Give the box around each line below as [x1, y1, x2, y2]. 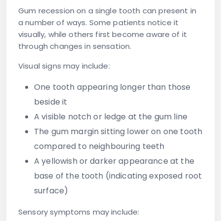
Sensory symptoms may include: [18, 207, 140, 218]
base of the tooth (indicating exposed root [34, 170, 202, 182]
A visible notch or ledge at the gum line [34, 111, 187, 123]
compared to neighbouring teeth [34, 141, 165, 152]
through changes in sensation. [18, 41, 132, 52]
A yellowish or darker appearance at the [34, 155, 194, 167]
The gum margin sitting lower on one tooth [34, 126, 203, 138]
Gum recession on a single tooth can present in [18, 5, 196, 16]
